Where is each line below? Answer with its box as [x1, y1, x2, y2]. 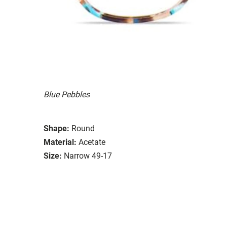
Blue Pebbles [44, 89, 90, 99]
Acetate [79, 137, 105, 147]
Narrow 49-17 [64, 150, 112, 161]
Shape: [44, 123, 69, 133]
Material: [44, 137, 77, 147]
